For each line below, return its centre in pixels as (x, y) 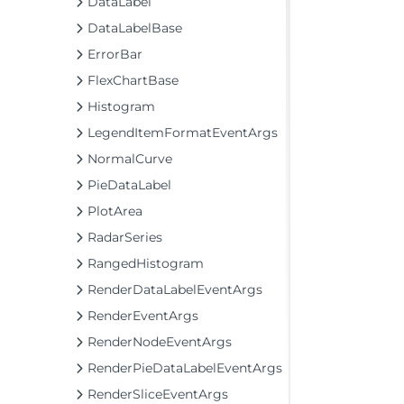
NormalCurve (130, 159)
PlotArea (115, 211)
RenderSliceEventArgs (158, 394)
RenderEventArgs (143, 316)
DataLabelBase (135, 28)
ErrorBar (115, 54)
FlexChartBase (133, 80)
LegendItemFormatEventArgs (183, 133)
